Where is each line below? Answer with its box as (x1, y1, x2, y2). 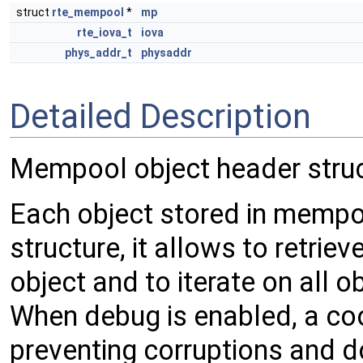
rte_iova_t (77, 26, 132, 39)
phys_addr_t (65, 46, 132, 59)
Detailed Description (10, 96, 311, 136)
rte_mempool (52, 6, 124, 19)
